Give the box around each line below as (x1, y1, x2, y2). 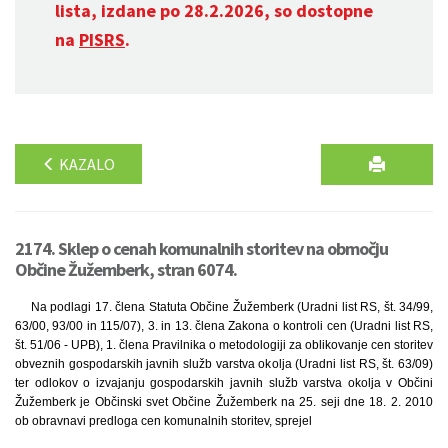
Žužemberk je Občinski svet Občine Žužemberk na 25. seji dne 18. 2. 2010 (15, 395, 433, 409)
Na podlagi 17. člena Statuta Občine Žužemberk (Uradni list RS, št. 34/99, (31, 300, 433, 314)
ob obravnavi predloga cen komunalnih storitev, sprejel (15, 414, 312, 428)
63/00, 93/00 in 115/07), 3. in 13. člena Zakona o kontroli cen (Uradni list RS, (15, 319, 433, 333)
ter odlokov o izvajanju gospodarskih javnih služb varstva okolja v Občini (15, 376, 433, 390)
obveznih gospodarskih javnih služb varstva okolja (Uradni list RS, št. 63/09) (15, 357, 433, 371)
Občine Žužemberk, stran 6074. (15, 258, 237, 281)
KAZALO (56, 154, 115, 174)
